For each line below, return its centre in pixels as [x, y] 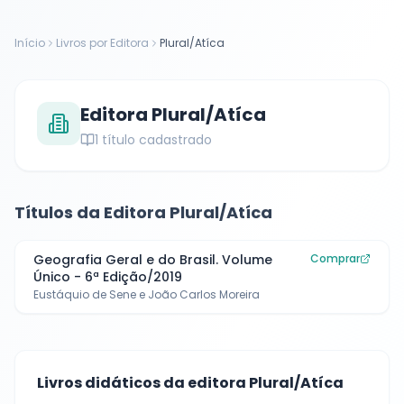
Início [30, 43]
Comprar [335, 258]
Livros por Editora [102, 43]
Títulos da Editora [92, 212]
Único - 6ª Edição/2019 [108, 277]
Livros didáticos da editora [143, 383]
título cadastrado [157, 140]
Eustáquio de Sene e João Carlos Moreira [147, 294]
